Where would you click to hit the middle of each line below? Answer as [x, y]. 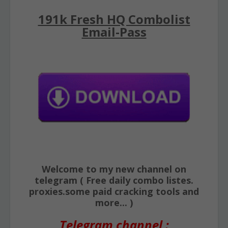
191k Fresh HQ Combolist [114, 19]
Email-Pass [114, 32]
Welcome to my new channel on [114, 169]
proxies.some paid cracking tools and [114, 191]
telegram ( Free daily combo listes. [114, 180]
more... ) [114, 203]
